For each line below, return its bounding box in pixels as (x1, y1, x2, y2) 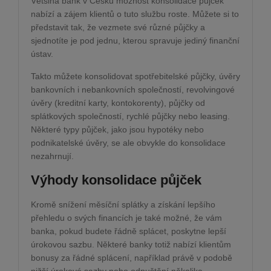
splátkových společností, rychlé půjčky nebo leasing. (31, 111, 230, 121)
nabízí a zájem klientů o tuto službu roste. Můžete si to (31, 8, 239, 19)
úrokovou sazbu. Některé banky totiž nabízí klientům (31, 239, 231, 249)
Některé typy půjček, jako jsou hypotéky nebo (31, 124, 204, 134)
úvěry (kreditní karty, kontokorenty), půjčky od (31, 97, 205, 108)
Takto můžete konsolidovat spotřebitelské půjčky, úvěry (31, 71, 240, 81)
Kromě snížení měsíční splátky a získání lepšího (31, 199, 215, 209)
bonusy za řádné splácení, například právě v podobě (31, 252, 232, 263)
